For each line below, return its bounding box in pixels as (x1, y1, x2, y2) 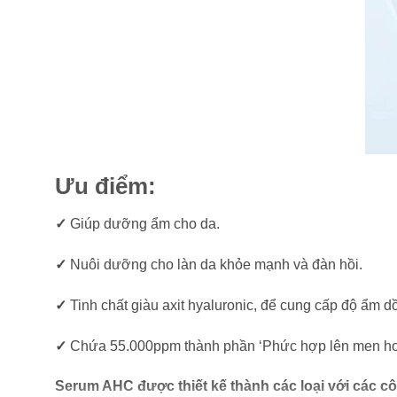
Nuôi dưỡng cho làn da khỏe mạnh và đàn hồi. (66, 257, 362, 272)
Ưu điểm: (55, 174, 156, 199)
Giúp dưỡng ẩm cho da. (66, 216, 220, 232)
